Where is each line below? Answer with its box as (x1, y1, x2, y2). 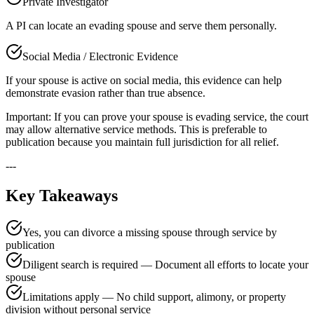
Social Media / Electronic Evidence (22, 50, 178, 63)
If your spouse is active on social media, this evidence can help (6, 74, 282, 87)
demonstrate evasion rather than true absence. (6, 87, 205, 100)
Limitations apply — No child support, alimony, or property (22, 290, 286, 303)
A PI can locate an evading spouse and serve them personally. (6, 20, 277, 32)
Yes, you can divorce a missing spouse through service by (22, 226, 277, 238)
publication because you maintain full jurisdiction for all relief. (6, 136, 279, 149)
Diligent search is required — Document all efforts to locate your (22, 258, 308, 271)
